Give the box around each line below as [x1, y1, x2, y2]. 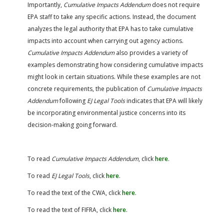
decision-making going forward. [27, 120, 117, 129]
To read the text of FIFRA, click [27, 205, 113, 214]
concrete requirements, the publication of [27, 84, 147, 93]
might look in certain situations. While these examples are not [27, 72, 200, 81]
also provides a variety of [116, 48, 188, 57]
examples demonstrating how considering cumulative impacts [27, 60, 203, 69]
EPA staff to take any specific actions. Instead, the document [27, 12, 196, 21]
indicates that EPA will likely [126, 96, 202, 105]
